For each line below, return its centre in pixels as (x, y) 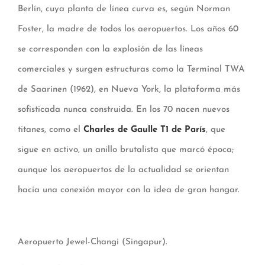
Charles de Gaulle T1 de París (145, 130)
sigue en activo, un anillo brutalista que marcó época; (126, 150)
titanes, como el (51, 130)
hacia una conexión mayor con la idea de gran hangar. (129, 190)
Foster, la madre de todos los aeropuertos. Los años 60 (128, 30)
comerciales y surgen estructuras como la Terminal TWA (131, 70)
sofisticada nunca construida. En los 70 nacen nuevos (124, 110)
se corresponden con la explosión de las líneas (110, 50)
